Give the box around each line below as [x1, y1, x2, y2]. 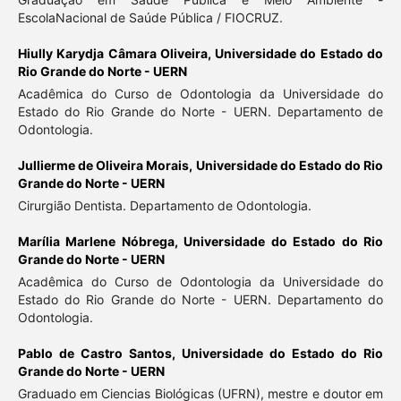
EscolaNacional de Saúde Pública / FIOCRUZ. [17, 9, 283, 25]
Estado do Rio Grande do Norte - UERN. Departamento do [17, 291, 384, 307]
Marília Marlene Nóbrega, [17, 233, 184, 249]
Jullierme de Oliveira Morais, [17, 157, 196, 173]
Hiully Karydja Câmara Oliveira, [17, 45, 216, 61]
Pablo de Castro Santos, [17, 345, 182, 361]
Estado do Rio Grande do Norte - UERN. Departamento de [17, 103, 384, 119]
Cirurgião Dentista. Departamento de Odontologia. [17, 197, 311, 213]
